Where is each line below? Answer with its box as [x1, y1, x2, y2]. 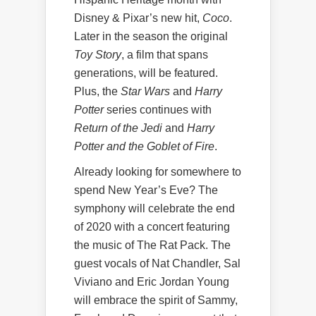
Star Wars [121, 85, 170, 97]
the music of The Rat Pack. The [74, 238, 231, 251]
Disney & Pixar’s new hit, [74, 11, 202, 24]
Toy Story [74, 48, 121, 61]
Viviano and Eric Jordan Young [74, 275, 229, 288]
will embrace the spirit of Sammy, [74, 293, 238, 306]
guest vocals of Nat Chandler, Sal [74, 257, 241, 269]
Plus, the [74, 85, 121, 97]
